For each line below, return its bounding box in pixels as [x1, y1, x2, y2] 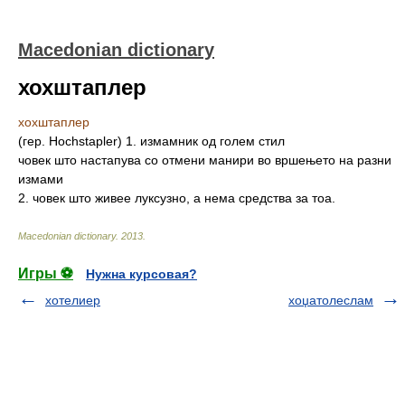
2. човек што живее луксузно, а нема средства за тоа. [18, 191, 335, 205]
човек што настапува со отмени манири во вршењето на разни [18, 153, 391, 167]
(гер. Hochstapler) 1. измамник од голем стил [18, 134, 285, 148]
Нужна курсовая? [86, 267, 197, 281]
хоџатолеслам [288, 293, 373, 307]
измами [18, 172, 63, 186]
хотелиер [45, 293, 100, 307]
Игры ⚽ [18, 266, 73, 281]
